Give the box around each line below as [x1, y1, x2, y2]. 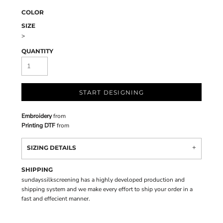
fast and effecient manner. [21, 195, 90, 203]
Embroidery [21, 112, 52, 120]
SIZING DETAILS [27, 144, 76, 151]
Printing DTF [21, 121, 55, 129]
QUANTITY [21, 47, 53, 55]
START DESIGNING [79, 89, 144, 97]
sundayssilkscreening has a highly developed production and [21, 176, 185, 184]
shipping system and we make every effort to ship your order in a [21, 185, 193, 193]
